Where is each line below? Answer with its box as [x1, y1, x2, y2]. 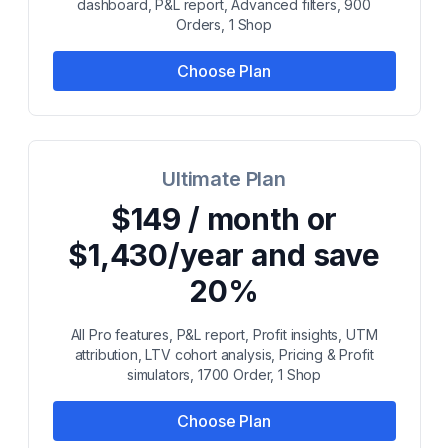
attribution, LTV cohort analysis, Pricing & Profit [74, 346, 374, 363]
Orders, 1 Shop [176, 16, 272, 33]
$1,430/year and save [68, 237, 380, 273]
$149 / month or [110, 201, 338, 237]
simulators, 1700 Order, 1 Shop [126, 366, 322, 383]
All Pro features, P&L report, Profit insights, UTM [70, 326, 378, 343]
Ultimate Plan [162, 167, 286, 191]
